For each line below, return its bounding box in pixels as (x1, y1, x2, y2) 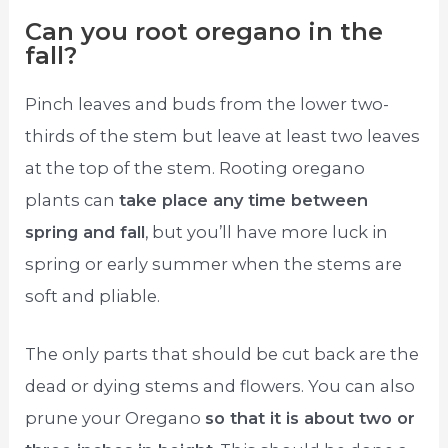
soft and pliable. (25, 285, 161, 306)
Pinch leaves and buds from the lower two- (25, 93, 390, 114)
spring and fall (25, 221, 146, 242)
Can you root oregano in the (25, 16, 384, 46)
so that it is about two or (205, 407, 416, 428)
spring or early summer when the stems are (25, 253, 403, 274)
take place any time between (119, 189, 369, 210)
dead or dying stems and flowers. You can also (25, 375, 416, 396)
